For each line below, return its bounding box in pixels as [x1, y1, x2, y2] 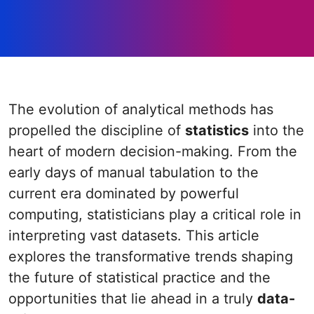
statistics [185, 122, 249, 139]
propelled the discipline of [8, 122, 185, 139]
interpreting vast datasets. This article [8, 227, 259, 244]
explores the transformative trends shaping [8, 248, 293, 265]
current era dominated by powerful [8, 185, 239, 202]
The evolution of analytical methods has [8, 101, 18, 118]
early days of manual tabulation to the [8, 164, 259, 181]
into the [249, 122, 304, 139]
